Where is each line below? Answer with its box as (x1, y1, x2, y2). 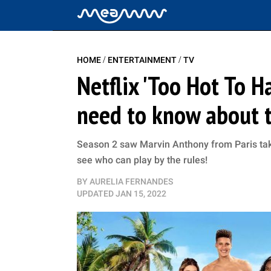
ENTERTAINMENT (108, 55, 178, 65)
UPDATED (77, 189, 114, 198)
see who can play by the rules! (77, 154, 207, 166)
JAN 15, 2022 (116, 189, 166, 198)
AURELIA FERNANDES (90, 177, 173, 186)
